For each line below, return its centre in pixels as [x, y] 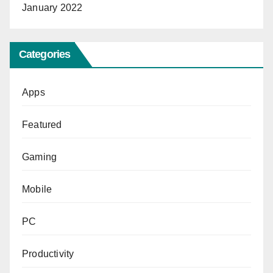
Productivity [48, 253]
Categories [44, 54]
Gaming [40, 157]
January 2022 [52, 8]
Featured [42, 124]
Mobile [37, 189]
